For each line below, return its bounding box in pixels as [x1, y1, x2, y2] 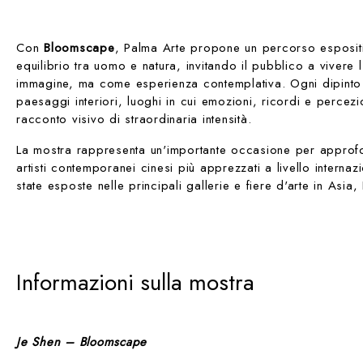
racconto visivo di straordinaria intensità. [16, 109, 252, 128]
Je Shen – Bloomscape [16, 332, 147, 351]
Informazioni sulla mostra [16, 265, 254, 299]
